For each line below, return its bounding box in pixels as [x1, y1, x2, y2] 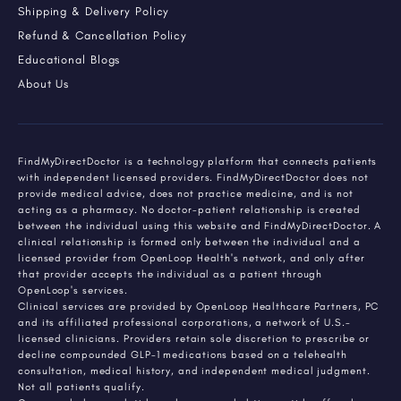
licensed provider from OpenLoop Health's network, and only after [18, 252, 365, 265]
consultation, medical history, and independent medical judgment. [18, 364, 371, 378]
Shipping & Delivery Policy [18, 4, 170, 19]
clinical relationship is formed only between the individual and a [18, 235, 361, 249]
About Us [18, 77, 70, 91]
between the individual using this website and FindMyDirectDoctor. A [18, 219, 382, 233]
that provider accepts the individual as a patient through [18, 268, 323, 281]
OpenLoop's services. [18, 284, 129, 297]
